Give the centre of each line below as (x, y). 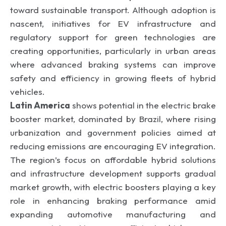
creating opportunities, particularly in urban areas (113, 50)
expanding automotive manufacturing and (113, 214)
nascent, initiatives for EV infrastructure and (113, 23)
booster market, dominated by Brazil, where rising (113, 119)
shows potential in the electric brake (143, 105)
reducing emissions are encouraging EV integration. (113, 146)
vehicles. (27, 91)
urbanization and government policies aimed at (113, 132)
